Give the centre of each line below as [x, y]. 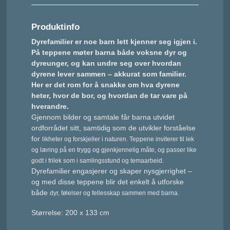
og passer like [177, 150]
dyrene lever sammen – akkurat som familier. [109, 74]
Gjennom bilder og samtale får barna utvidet [103, 117]
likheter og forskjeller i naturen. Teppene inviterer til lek [118, 139]
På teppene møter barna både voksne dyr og [109, 53]
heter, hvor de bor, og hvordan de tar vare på [110, 96]
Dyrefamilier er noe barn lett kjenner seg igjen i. [114, 42]
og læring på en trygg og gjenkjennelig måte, [95, 150]
